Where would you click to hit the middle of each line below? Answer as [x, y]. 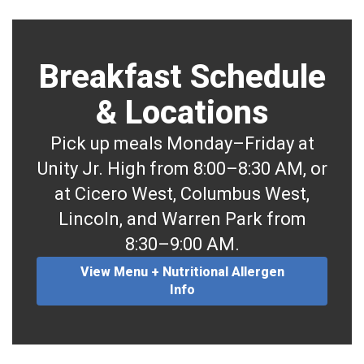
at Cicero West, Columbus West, [182, 193]
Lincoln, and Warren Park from [182, 219]
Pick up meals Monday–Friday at [182, 143]
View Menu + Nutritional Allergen [182, 271]
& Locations [182, 112]
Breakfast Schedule [182, 76]
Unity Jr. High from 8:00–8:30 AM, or [182, 168]
